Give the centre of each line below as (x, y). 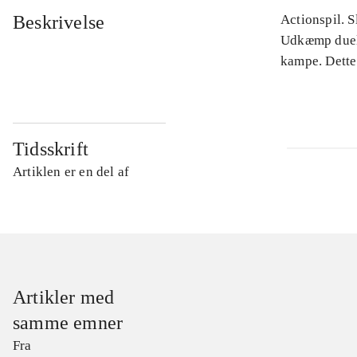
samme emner (68, 323)
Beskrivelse (59, 23)
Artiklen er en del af (71, 172)
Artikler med (64, 298)
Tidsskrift (51, 149)
